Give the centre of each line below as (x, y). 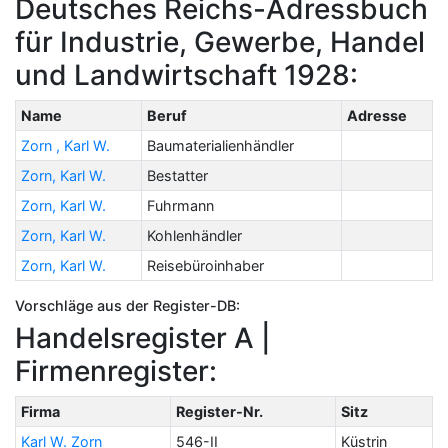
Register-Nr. (219, 411)
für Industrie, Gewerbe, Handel (220, 41)
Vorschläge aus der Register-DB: (127, 305)
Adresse (376, 115)
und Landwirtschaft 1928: (186, 74)
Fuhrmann (180, 205)
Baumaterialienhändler (220, 145)
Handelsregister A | (143, 337)
